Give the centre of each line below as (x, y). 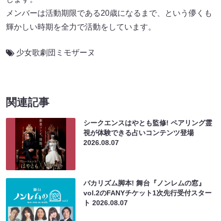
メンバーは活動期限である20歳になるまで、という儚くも (109, 13)
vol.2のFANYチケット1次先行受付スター (148, 193)
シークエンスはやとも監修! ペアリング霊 (148, 123)
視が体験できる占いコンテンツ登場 (139, 133)
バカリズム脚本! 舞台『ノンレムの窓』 (145, 183)
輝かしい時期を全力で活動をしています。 (81, 27)
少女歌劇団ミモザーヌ (56, 53)
